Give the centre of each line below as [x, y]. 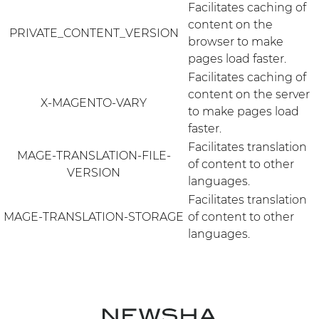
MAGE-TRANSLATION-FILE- [94, 156]
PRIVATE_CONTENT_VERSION [94, 33]
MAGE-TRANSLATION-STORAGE [94, 217]
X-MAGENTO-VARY [94, 103]
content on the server [249, 94]
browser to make [236, 42]
